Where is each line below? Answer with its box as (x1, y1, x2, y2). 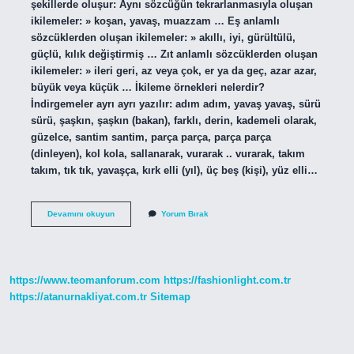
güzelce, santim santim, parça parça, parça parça (30, 130, 271, 143)
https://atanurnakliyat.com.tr (9, 291, 147, 303)
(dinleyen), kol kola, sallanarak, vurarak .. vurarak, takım (30, 147, 305, 160)
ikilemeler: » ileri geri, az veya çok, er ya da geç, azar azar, (30, 64, 317, 77)
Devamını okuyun (47, 209, 115, 218)
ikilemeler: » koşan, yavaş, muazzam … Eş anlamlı (30, 14, 280, 27)
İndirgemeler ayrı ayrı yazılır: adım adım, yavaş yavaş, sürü (30, 97, 321, 110)
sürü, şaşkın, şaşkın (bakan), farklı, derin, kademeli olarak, (30, 114, 317, 126)
